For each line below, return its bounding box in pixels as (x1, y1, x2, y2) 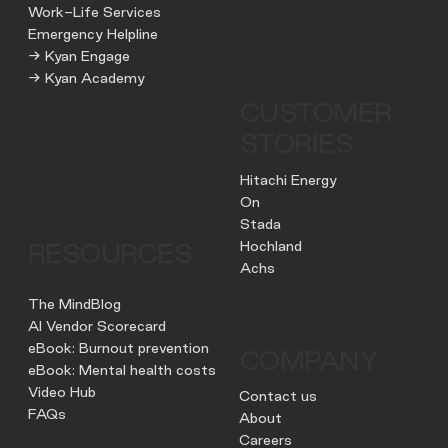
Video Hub (27, 384, 96, 401)
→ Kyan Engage (27, 48, 130, 65)
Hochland (239, 237, 302, 254)
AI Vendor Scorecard (27, 318, 166, 335)
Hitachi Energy (239, 171, 337, 188)
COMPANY (239, 346, 378, 376)
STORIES (239, 129, 354, 159)
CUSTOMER (239, 98, 392, 128)
